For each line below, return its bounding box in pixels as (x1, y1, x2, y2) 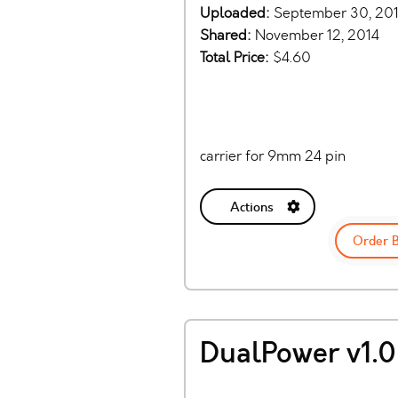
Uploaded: (200, 4, 274, 23)
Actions (229, 197, 274, 216)
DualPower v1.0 (200, 334, 396, 374)
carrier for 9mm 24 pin (200, 147, 346, 166)
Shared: (200, 26, 255, 45)
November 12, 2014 (255, 26, 379, 45)
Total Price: (200, 48, 273, 68)
